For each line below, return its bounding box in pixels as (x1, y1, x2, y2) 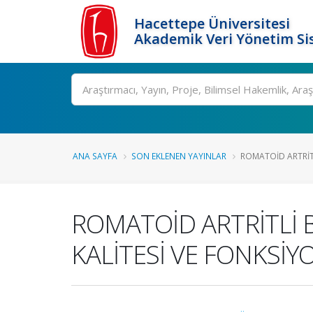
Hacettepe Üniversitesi (134, 14, 290, 33)
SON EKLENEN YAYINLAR (131, 150, 226, 161)
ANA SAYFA (73, 150, 117, 161)
